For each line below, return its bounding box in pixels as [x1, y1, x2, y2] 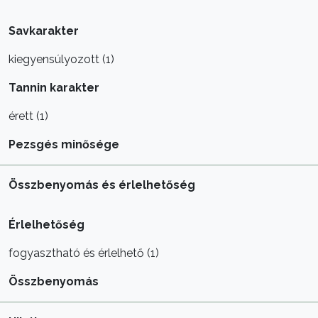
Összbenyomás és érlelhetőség [9, 177, 195, 192]
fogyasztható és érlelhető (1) [9, 246, 159, 260]
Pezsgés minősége [9, 137, 119, 151]
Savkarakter [9, 23, 79, 38]
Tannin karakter [9, 80, 99, 94]
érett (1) [9, 109, 48, 123]
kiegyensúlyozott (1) [9, 52, 114, 66]
